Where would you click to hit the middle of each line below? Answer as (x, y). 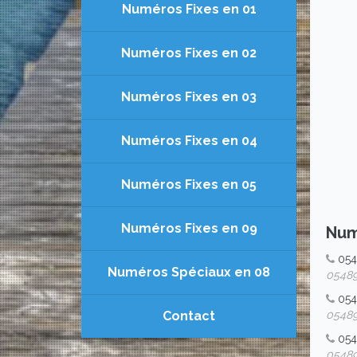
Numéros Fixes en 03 (189, 97)
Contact (189, 316)
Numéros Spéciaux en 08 (189, 272)
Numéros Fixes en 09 (189, 228)
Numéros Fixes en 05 (189, 184)
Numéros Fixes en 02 (189, 53)
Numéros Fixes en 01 (189, 9)
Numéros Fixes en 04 (189, 141)
